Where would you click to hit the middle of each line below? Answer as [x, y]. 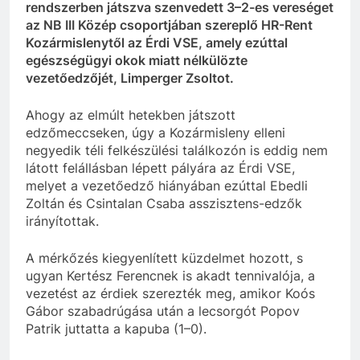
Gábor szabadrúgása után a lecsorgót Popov [163, 311]
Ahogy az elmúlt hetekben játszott [131, 115]
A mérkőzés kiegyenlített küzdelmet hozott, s [164, 258]
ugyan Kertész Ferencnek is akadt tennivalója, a [170, 276]
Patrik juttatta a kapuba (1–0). [116, 329]
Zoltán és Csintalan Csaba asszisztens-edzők [164, 204]
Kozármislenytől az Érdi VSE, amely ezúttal [157, 43]
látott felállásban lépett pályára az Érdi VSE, [160, 168]
